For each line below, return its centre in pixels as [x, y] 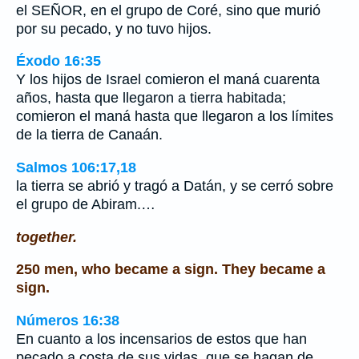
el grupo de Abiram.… [86, 204]
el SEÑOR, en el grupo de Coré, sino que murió [168, 10]
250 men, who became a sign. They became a [171, 270]
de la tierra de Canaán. [89, 135]
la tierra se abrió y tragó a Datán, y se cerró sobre [175, 186]
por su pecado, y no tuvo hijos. [114, 28]
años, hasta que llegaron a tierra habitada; [151, 98]
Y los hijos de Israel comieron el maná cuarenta [168, 80]
